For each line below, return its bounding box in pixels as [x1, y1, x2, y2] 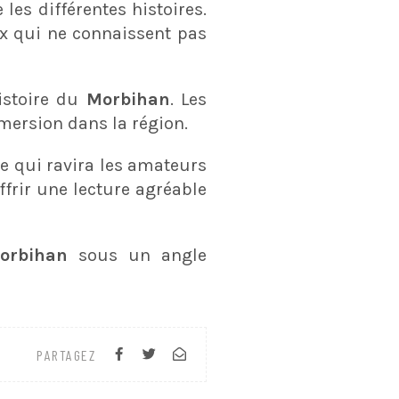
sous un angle [77, 245, 208, 265]
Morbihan [85, 89, 170, 110]
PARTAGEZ [37, 346, 95, 363]
